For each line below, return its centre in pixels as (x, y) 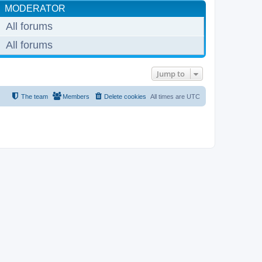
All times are (168, 96)
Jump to (171, 73)
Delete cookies (125, 96)
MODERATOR (35, 8)
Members (76, 96)
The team (35, 96)
